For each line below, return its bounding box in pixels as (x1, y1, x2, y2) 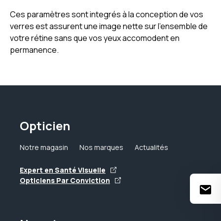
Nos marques (79, 143, 123, 152)
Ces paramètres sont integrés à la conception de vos (10, 9, 203, 20)
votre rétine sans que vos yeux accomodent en (10, 33, 180, 43)
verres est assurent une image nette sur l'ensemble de (10, 21, 208, 32)
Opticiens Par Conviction (20, 176, 110, 185)
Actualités (135, 143, 168, 152)
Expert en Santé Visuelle (20, 165, 106, 175)
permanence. (10, 44, 60, 55)
